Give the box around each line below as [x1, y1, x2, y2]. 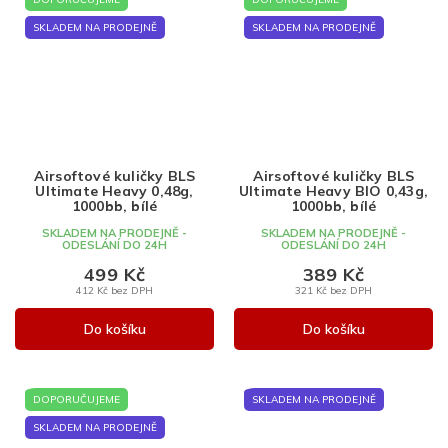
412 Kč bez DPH [76, 284, 153, 297]
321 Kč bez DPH [295, 284, 372, 297]
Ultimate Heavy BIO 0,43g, [239, 182, 428, 201]
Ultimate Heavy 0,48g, [35, 182, 194, 201]
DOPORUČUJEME [33, 393, 120, 407]
